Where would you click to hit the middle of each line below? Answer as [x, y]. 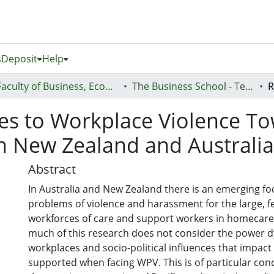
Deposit [19, 59]
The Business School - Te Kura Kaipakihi [249, 86]
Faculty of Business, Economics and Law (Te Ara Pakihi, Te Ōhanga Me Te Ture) [109, 86]
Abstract [52, 169]
